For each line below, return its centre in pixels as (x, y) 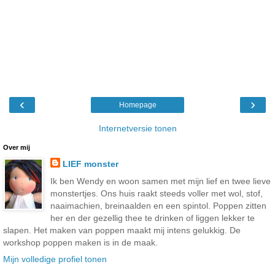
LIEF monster (90, 164)
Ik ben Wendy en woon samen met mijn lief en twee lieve (160, 181)
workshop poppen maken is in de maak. (80, 242)
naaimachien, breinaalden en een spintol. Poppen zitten (158, 205)
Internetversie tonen (137, 129)
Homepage (137, 105)
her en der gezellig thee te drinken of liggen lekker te (152, 218)
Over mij (17, 148)
